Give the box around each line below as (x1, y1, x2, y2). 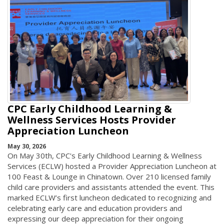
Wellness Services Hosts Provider (7, 113, 176, 127)
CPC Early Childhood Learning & (7, 102, 172, 116)
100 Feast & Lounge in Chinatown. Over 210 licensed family (7, 171, 211, 181)
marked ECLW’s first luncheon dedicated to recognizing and (7, 192, 211, 202)
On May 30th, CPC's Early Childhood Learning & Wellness (7, 150, 202, 160)
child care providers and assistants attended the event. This (7, 181, 214, 192)
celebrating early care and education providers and (7, 202, 182, 213)
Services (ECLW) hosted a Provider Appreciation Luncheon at (7, 160, 216, 171)
